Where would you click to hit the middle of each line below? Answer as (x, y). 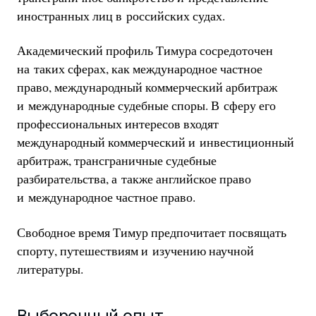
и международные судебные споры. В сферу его (146, 105)
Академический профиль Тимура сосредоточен (145, 50)
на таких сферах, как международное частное (139, 69)
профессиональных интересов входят (117, 124)
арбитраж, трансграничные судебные (116, 160)
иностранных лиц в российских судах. (121, 15)
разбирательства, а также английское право (134, 179)
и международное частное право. (106, 197)
